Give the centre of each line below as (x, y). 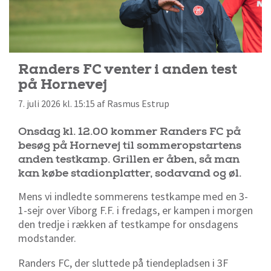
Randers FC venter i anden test (128, 69)
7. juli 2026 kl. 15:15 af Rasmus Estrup (94, 104)
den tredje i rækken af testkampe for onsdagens (128, 224)
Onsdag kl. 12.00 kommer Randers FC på (129, 132)
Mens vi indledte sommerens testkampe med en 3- (133, 197)
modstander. (47, 238)
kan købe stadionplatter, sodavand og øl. (130, 174)
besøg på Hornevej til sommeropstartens (130, 146)
